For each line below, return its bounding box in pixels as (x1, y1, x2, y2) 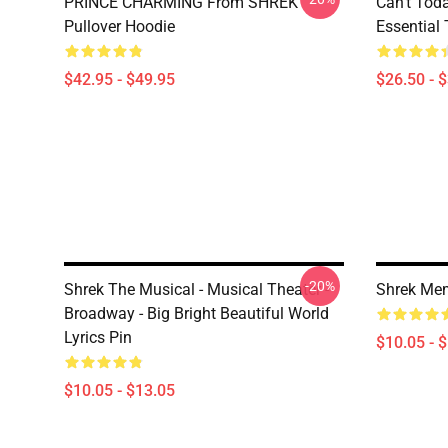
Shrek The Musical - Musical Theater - (64, 280, 329, 299)
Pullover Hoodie (64, 17, 175, 36)
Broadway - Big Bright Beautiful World (64, 304, 329, 323)
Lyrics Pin (64, 328, 132, 347)
